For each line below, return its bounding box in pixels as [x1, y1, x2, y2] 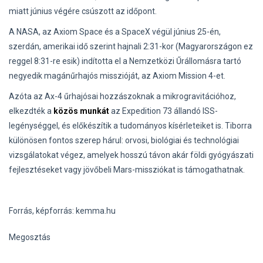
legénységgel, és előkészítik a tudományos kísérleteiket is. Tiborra [9, 121, 252, 131]
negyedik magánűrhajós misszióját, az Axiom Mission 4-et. [9, 71, 225, 81]
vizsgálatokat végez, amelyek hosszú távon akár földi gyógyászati [9, 150, 254, 160]
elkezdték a [9, 106, 53, 116]
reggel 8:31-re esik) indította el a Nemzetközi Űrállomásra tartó [9, 56, 241, 66]
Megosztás [9, 232, 52, 242]
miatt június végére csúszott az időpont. [9, 6, 159, 16]
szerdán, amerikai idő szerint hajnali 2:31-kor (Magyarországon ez [9, 42, 253, 52]
